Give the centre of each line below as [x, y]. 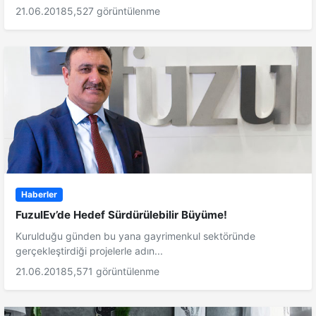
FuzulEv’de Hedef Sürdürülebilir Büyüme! [121, 215]
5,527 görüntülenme [114, 11]
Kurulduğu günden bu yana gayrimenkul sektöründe [135, 236]
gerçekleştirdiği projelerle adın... [89, 251]
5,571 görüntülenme [113, 272]
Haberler [39, 194]
